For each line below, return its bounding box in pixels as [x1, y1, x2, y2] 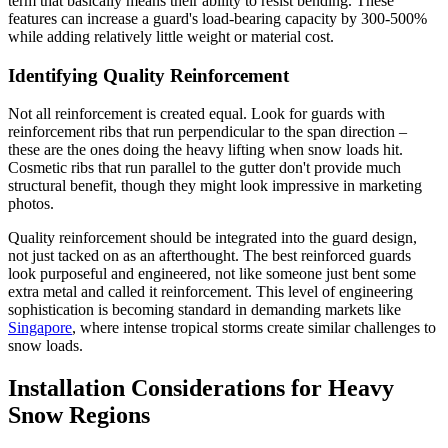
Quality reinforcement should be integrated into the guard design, [8, 229, 417, 247]
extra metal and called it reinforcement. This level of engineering [8, 283, 413, 301]
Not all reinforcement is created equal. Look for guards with [8, 105, 385, 123]
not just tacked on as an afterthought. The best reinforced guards [8, 247, 411, 265]
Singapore [8, 319, 72, 337]
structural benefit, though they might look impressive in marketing [8, 177, 422, 195]
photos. [8, 195, 54, 213]
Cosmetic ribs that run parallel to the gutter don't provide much [8, 159, 401, 177]
